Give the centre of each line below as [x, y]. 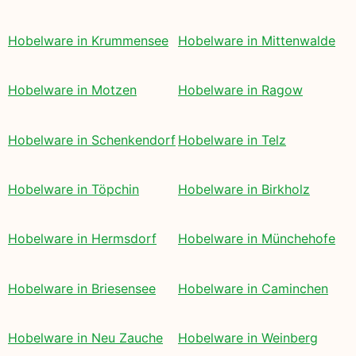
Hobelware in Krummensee [88, 40]
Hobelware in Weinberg [248, 338]
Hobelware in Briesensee [82, 288]
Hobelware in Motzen [72, 90]
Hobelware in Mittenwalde [257, 40]
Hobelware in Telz [232, 139]
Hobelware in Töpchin [74, 189]
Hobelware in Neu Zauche [85, 338]
